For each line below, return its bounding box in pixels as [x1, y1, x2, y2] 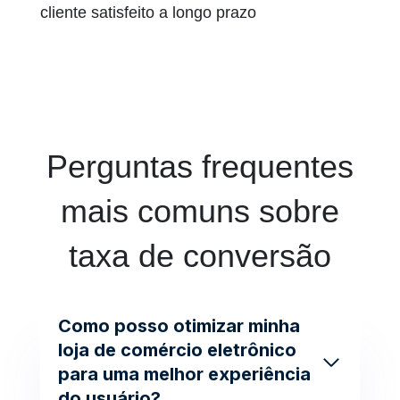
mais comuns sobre [61, 192, 339, 229]
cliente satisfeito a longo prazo [40, 3, 256, 21]
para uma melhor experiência [58, 362, 311, 385]
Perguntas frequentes [46, 147, 354, 185]
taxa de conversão [69, 237, 331, 274]
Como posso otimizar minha [58, 314, 300, 337]
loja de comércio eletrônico [58, 338, 296, 361]
